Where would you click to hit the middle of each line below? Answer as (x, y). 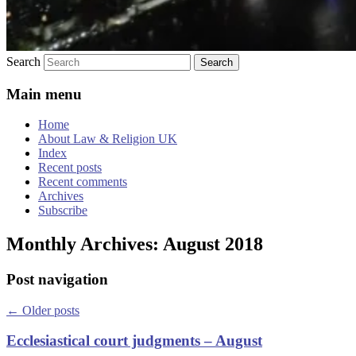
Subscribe (63, 211)
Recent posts (70, 168)
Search (23, 61)
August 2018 (213, 244)
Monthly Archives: (85, 244)
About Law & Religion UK (108, 139)
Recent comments (83, 182)
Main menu (44, 94)
